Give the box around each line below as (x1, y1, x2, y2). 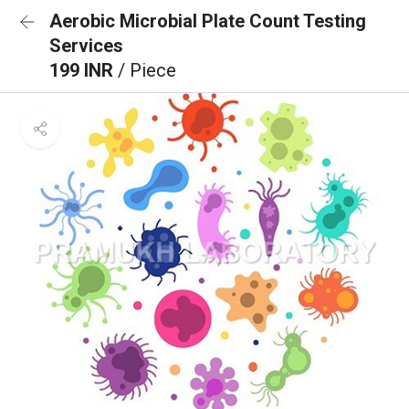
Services (49, 35, 123, 57)
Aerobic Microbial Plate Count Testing (49, 10, 366, 32)
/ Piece (118, 59, 176, 81)
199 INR (49, 59, 118, 81)
